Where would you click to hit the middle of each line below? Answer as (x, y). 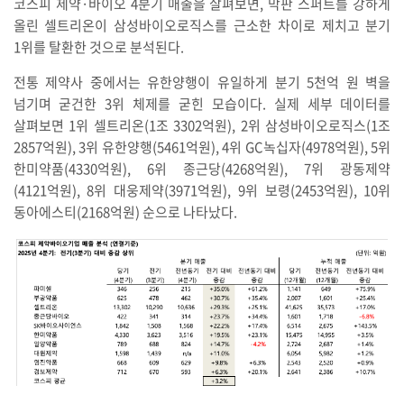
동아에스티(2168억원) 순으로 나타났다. (125, 211)
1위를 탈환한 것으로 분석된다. (100, 46)
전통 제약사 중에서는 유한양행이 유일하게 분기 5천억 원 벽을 (202, 82)
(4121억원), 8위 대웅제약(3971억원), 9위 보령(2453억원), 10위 (202, 190)
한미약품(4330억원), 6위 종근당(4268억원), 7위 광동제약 (202, 168)
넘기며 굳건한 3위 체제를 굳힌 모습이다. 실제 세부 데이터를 (202, 103)
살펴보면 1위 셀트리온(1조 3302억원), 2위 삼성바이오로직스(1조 (202, 125)
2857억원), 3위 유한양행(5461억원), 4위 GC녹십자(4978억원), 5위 (202, 147)
